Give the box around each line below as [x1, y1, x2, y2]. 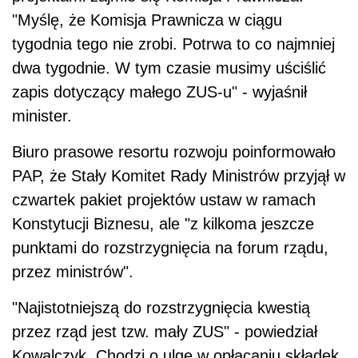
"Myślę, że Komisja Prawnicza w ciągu [12, 10, 282, 29]
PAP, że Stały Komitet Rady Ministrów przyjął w [12, 166, 345, 185]
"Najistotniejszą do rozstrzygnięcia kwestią [12, 298, 310, 316]
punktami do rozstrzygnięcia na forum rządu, [12, 238, 328, 257]
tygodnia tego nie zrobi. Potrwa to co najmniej [12, 34, 335, 53]
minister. [12, 106, 72, 125]
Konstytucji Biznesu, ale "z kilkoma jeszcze [12, 214, 314, 233]
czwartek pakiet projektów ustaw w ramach [12, 190, 316, 209]
